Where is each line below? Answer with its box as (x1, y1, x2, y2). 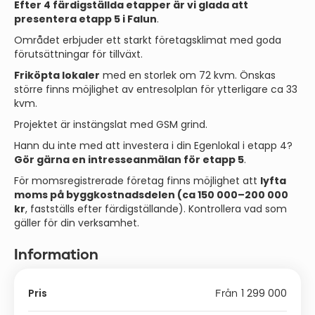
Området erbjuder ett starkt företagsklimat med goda (14, 33, 281, 47)
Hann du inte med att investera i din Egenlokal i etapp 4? (14, 139, 292, 153)
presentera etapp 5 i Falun (14, 12, 157, 26)
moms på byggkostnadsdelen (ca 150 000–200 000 (14, 188, 288, 202)
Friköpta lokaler (14, 68, 100, 82)
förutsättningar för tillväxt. (14, 47, 143, 61)
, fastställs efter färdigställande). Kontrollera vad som (25, 202, 287, 216)
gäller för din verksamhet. (14, 216, 139, 230)
